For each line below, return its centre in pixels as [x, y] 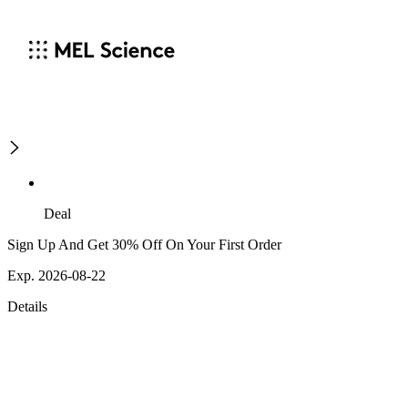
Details [27, 307]
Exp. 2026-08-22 [56, 276]
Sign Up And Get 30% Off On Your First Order [144, 245]
